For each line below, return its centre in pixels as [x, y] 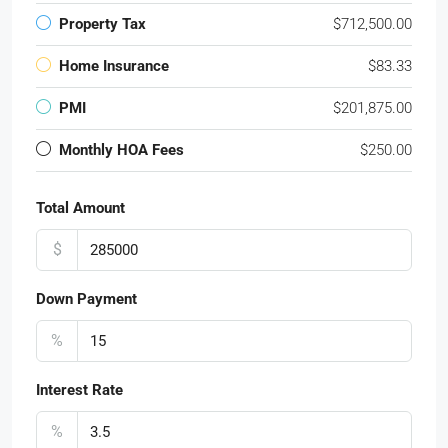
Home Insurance [114, 65]
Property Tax [102, 23]
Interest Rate [79, 389]
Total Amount [80, 207]
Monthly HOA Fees [121, 149]
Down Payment [86, 298]
